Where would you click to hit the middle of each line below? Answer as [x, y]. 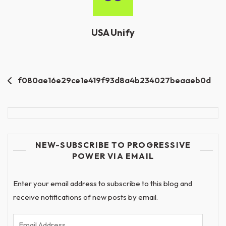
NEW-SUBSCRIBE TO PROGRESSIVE [113, 145]
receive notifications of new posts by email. [86, 197]
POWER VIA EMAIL [113, 156]
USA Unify [113, 33]
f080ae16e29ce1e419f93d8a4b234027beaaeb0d [114, 80]
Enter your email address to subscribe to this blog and [103, 183]
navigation [35, 96]
